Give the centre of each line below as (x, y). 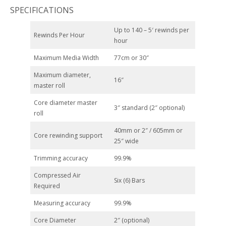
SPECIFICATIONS (42, 10)
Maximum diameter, (62, 75)
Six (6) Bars (129, 180)
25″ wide (126, 141)
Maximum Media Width (66, 58)
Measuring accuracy (62, 203)
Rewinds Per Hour (59, 35)
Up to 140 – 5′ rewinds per (152, 30)
